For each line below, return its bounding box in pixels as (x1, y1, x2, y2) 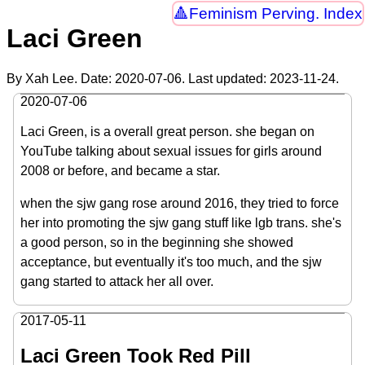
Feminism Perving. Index (188, 5, 363, 23)
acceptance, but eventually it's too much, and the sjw (20, 254, 322, 269)
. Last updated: (182, 71, 270, 86)
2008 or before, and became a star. (20, 163, 220, 178)
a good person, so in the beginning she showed (20, 235, 293, 249)
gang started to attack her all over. (20, 274, 213, 288)
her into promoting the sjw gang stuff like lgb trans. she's (20, 215, 341, 230)
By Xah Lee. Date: (7, 71, 115, 86)
